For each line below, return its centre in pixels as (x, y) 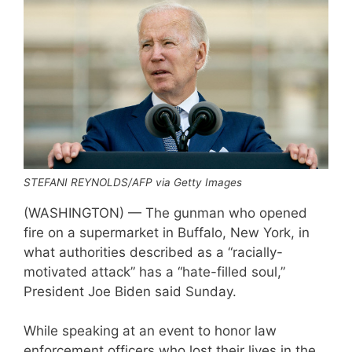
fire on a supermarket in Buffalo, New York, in (167, 232)
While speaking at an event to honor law (150, 331)
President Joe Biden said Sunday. (130, 291)
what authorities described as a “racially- (153, 252)
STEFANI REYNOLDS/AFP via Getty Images (133, 182)
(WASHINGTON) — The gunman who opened (165, 213)
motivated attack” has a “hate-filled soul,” (154, 271)
